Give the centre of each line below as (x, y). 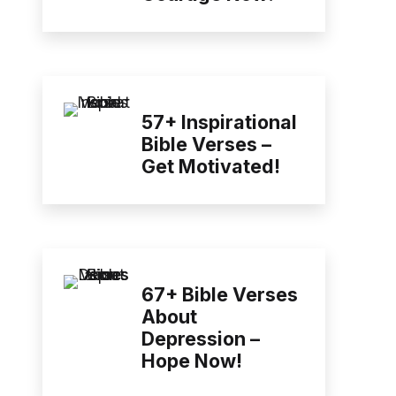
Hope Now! (192, 361)
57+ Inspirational (219, 122)
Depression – (201, 339)
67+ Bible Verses (220, 295)
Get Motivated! (211, 167)
